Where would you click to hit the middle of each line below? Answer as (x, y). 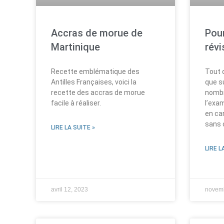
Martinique (75, 47)
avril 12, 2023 (69, 189)
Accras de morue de (97, 33)
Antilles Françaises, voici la (94, 82)
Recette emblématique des (95, 71)
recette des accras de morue (98, 92)
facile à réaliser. (76, 103)
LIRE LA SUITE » (73, 127)
